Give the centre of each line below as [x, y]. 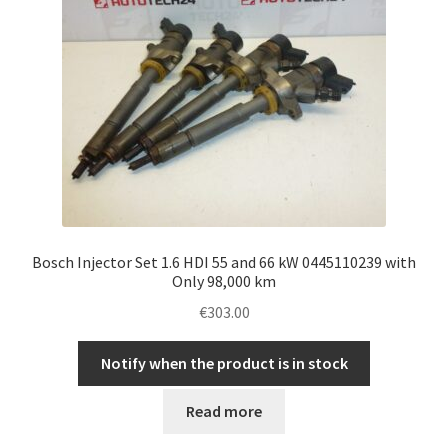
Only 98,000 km [224, 281]
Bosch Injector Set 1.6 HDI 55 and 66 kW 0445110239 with [224, 262]
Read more [224, 411]
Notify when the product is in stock [224, 362]
